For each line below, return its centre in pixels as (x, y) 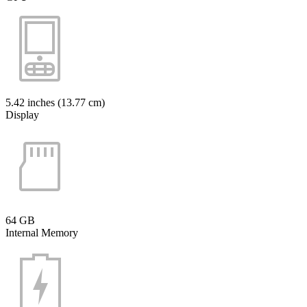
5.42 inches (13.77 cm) (55, 102)
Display (22, 114)
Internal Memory (42, 232)
